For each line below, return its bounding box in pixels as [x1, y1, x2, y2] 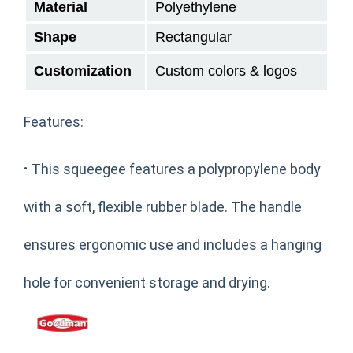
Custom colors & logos [155, 62, 297, 79]
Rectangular [155, 28, 232, 45]
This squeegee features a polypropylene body [28, 160, 321, 177]
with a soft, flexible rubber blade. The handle [24, 198, 302, 215]
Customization [34, 62, 132, 79]
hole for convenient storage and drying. [24, 273, 270, 291]
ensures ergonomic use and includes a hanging [24, 236, 321, 253]
